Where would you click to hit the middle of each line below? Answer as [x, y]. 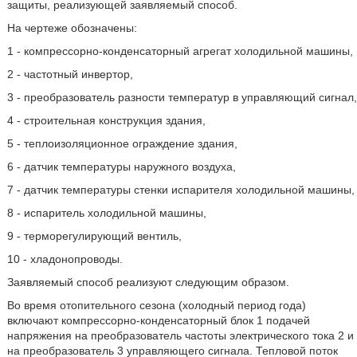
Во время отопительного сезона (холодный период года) [156, 305]
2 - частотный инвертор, [70, 74]
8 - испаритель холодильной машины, [106, 213]
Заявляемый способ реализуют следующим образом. [148, 282]
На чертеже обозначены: [72, 28]
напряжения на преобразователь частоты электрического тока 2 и [180, 335]
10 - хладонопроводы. [65, 259]
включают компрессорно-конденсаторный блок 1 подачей [158, 320]
